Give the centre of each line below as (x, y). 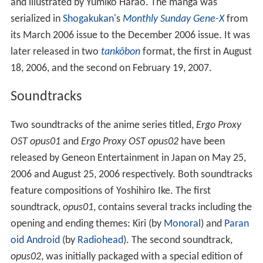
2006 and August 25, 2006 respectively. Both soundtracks (131, 174)
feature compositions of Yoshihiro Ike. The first (110, 191)
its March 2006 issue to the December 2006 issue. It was (130, 35)
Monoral (182, 224)
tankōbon (120, 52)
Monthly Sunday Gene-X (173, 19)
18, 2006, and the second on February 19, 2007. (111, 68)
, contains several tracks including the (172, 207)
